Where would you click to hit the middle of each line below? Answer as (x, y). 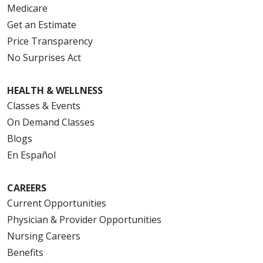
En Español (31, 155)
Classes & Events (44, 105)
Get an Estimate (42, 24)
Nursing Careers (44, 236)
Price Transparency (50, 41)
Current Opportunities (57, 203)
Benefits (25, 252)
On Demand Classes (51, 122)
